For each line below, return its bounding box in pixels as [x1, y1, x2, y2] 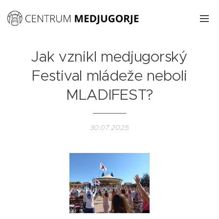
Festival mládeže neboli [32, 66, 187, 85]
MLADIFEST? [66, 86, 153, 104]
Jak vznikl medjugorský [31, 47, 188, 66]
